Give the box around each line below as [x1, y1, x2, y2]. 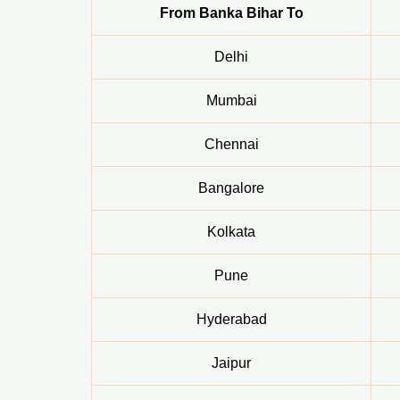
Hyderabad [196, 312, 267, 328]
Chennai [204, 137, 259, 153]
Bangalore [198, 180, 264, 196]
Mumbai [205, 93, 257, 109]
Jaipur [212, 355, 251, 371]
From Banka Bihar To [159, 5, 304, 21]
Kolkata [207, 224, 255, 240]
